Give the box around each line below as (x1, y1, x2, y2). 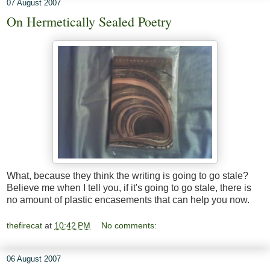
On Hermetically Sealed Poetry (7, 12, 172, 30)
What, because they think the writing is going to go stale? (7, 170, 248, 181)
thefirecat (7, 221, 42, 231)
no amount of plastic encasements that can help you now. (7, 194, 250, 205)
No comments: (101, 221, 157, 231)
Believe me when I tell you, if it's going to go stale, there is (7, 182, 251, 193)
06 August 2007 (7, 254, 61, 264)
